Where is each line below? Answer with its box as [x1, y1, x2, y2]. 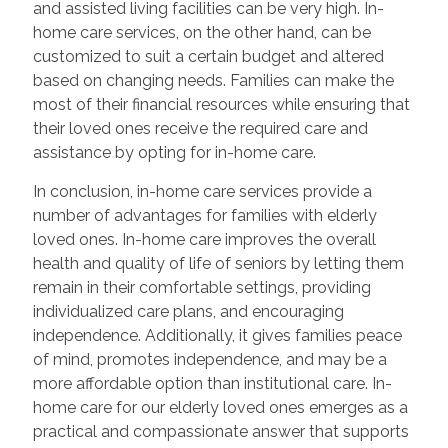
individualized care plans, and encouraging [32, 302, 344, 321]
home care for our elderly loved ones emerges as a [32, 398, 408, 417]
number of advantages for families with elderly [32, 206, 377, 225]
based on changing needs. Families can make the [32, 71, 394, 90]
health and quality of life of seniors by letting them [32, 254, 404, 273]
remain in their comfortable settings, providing [32, 278, 371, 297]
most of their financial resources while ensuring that [32, 95, 410, 114]
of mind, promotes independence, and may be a [32, 350, 387, 369]
